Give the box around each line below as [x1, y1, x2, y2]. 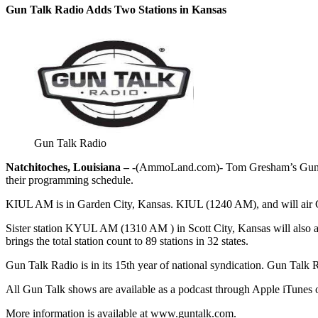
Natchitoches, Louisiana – [6, 160, 129, 173]
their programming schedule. [6, 173, 133, 186]
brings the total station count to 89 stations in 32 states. [6, 234, 248, 247]
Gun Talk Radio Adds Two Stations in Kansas [6, 3, 226, 16]
